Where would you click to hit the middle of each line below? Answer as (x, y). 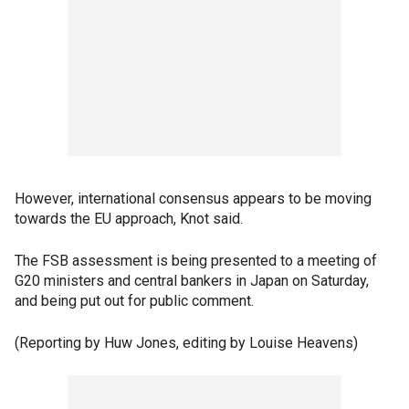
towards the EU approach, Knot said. (129, 219)
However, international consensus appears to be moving (193, 199)
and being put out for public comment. (134, 301)
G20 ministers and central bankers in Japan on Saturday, (192, 281)
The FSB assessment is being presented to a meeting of (196, 261)
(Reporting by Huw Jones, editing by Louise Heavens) (186, 343)
